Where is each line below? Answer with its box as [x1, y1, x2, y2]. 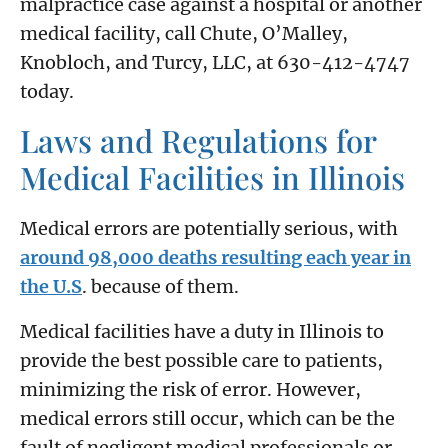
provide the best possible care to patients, [20, 349, 383, 373]
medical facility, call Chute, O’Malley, [20, 22, 348, 46]
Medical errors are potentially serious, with [20, 217, 398, 241]
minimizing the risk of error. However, [20, 378, 361, 402]
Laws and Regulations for [20, 119, 376, 162]
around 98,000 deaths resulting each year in [20, 246, 411, 270]
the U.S [20, 275, 82, 299]
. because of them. [82, 275, 239, 299]
